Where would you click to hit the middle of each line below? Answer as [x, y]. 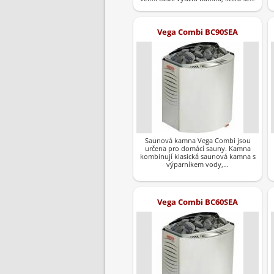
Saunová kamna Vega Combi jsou [198, 141]
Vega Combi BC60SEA [198, 202]
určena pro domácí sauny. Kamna [198, 149]
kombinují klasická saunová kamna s [198, 157]
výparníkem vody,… [198, 165]
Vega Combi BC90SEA [198, 32]
